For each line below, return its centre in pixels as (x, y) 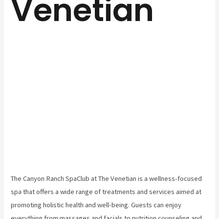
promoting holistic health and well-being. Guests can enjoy (96, 205)
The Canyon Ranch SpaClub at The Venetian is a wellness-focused (107, 179)
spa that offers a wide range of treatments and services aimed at (106, 192)
